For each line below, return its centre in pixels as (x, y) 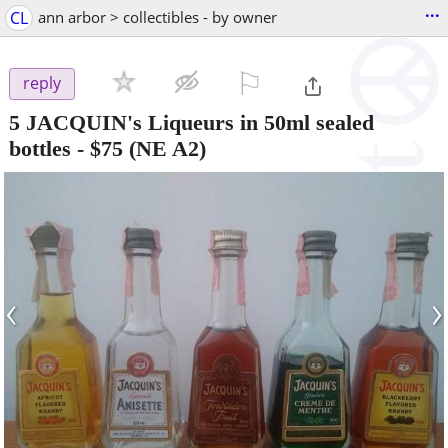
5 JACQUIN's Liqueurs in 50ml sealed (191, 122)
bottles (40, 148)
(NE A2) (164, 148)
